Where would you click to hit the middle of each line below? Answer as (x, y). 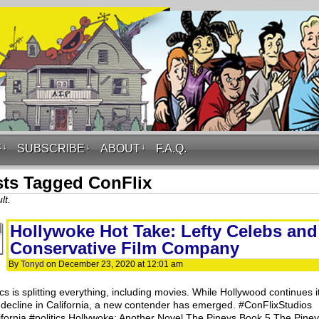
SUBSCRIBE (51, 148)
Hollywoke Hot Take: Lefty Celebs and (164, 231)
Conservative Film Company (125, 248)
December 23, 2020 (97, 264)
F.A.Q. (171, 148)
